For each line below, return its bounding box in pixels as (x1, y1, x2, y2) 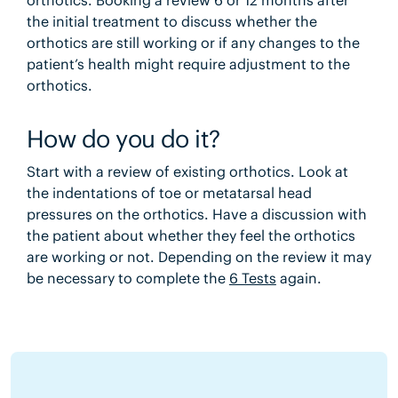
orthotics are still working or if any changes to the (26, 33, 360, 52)
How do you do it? (26, 123, 220, 155)
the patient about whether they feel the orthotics (26, 226, 355, 244)
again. (275, 268, 322, 287)
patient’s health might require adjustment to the (26, 54, 350, 73)
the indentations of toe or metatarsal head (26, 183, 312, 202)
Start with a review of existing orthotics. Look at (26, 162, 348, 180)
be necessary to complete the (26, 268, 229, 287)
